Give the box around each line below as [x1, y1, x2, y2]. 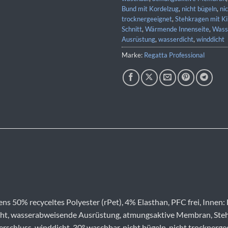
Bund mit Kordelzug [122, 5, 179, 13]
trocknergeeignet [122, 15, 172, 23]
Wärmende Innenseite [145, 25, 209, 34]
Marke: [122, 51, 144, 60]
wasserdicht [158, 35, 193, 44]
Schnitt [122, 25, 142, 34]
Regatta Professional [144, 51, 205, 60]
